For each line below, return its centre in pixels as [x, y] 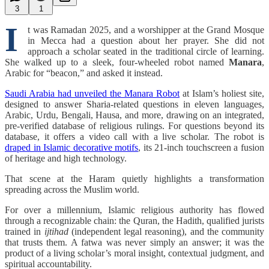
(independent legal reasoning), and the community [166, 231]
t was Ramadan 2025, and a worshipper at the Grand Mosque [146, 29]
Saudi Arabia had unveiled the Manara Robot [92, 93]
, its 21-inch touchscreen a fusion [201, 147]
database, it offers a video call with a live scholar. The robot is [134, 136]
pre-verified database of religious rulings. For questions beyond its [134, 125]
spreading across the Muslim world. [72, 189]
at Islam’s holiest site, [222, 93]
